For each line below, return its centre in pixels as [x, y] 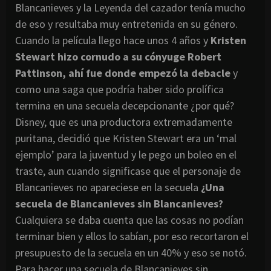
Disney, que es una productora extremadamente [124, 122]
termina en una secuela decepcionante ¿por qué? [125, 105]
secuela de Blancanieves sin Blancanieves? [119, 203]
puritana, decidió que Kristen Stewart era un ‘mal [126, 138]
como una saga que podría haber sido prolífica [119, 89]
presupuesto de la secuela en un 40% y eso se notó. [131, 252]
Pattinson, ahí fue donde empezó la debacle [123, 73]
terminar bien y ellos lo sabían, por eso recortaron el [132, 236]
